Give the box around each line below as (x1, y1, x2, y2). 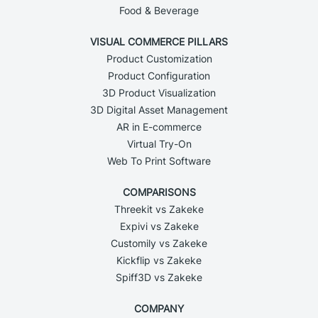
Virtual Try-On (126, 137, 192, 150)
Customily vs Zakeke (111, 236, 207, 249)
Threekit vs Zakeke (114, 202, 204, 215)
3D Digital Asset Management (90, 103, 228, 116)
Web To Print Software (107, 154, 211, 167)
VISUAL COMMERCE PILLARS (90, 35, 228, 48)
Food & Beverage (119, 4, 199, 16)
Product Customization (106, 52, 212, 65)
